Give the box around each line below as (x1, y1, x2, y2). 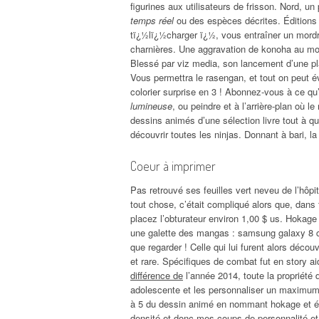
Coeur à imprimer (130, 157, 216, 174)
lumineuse (130, 98, 172, 113)
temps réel (130, 13, 174, 27)
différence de (130, 268, 183, 282)
